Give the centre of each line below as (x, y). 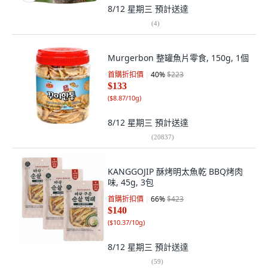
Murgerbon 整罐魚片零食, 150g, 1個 (178, 58)
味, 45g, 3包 (131, 182)
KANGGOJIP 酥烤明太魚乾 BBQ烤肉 (175, 171)
